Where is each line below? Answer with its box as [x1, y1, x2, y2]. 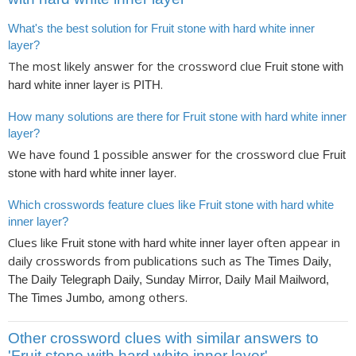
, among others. [102, 289, 188, 306]
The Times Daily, [245, 254, 331, 269]
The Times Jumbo [8, 291, 102, 305]
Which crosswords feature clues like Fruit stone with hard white [8, 197, 334, 211]
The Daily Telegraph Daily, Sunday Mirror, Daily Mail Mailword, [8, 273, 329, 287]
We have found [8, 146, 93, 163]
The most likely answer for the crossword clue [8, 58, 265, 75]
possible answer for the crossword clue [99, 146, 323, 163]
